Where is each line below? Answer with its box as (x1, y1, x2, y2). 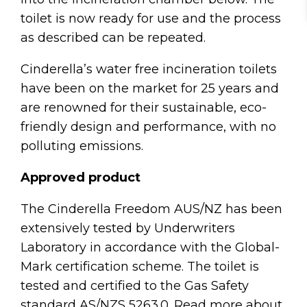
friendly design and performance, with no (21, 119, 276, 134)
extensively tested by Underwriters (21, 220, 235, 236)
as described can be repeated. (21, 29, 209, 45)
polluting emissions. (21, 138, 147, 153)
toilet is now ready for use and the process (21, 10, 281, 26)
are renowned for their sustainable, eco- (21, 99, 267, 115)
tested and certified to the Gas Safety (21, 278, 249, 293)
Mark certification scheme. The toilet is (21, 258, 259, 274)
